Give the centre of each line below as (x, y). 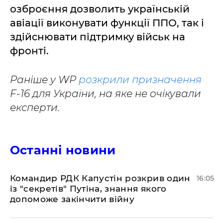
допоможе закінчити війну (72, 199)
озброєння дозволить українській (100, 9)
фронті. (29, 51)
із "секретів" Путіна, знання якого (88, 189)
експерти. (35, 108)
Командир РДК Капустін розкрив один (100, 178)
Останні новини (63, 150)
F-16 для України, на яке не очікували (106, 94)
